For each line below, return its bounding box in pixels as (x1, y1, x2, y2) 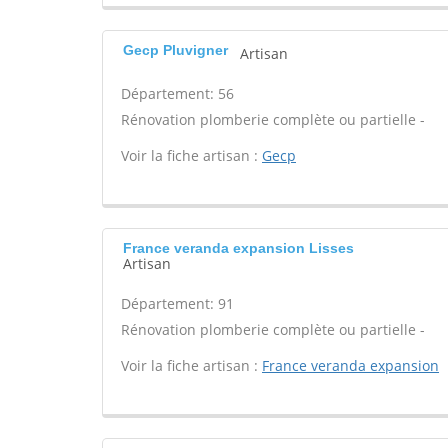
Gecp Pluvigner (123, 42, 228, 58)
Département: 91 (121, 294, 234, 313)
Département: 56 (121, 84, 234, 103)
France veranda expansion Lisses (123, 240, 354, 256)
